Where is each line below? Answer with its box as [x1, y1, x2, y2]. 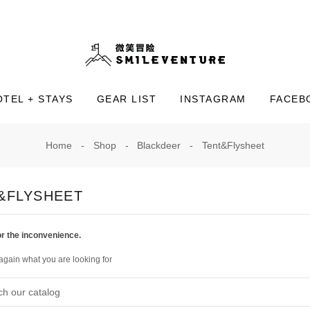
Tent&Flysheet [201, 140, 264, 152]
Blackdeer [137, 140, 181, 152]
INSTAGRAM [180, 93, 246, 105]
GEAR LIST [96, 93, 156, 105]
